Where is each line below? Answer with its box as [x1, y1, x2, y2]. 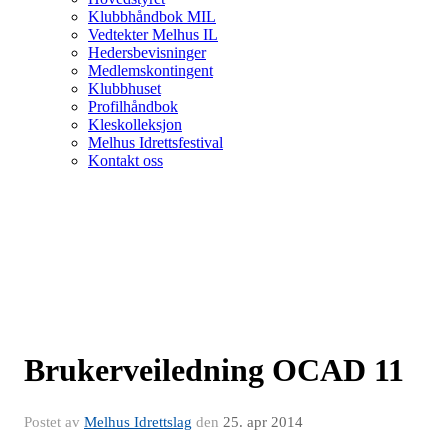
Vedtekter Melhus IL [88, 25, 218, 43]
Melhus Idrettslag [84, 413, 192, 430]
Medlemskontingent [88, 61, 213, 79]
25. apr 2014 [223, 413, 303, 430]
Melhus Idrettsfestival [88, 133, 223, 151]
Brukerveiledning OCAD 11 [24, 351, 404, 388]
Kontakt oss [88, 151, 163, 169]
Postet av [24, 413, 84, 430]
